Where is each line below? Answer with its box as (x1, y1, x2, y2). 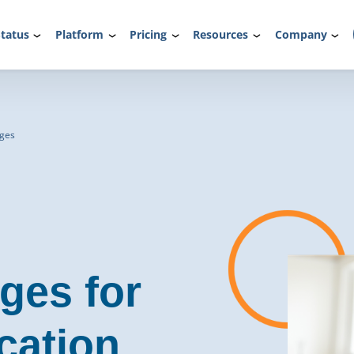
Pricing (130, 27, 168, 43)
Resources (193, 27, 249, 43)
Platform (55, 27, 104, 43)
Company (274, 27, 327, 43)
